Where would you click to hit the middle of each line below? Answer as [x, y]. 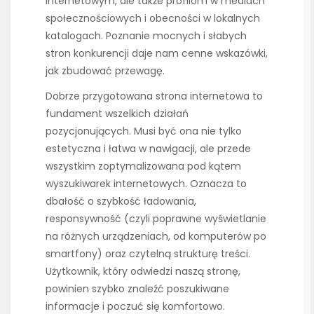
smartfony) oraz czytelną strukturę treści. [148, 254]
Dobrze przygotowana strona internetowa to [154, 96]
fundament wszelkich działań [117, 114]
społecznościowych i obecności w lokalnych [153, 19]
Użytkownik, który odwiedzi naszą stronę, [143, 272]
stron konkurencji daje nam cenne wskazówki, [157, 54]
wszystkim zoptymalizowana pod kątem [143, 166]
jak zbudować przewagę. [105, 71]
